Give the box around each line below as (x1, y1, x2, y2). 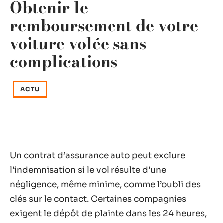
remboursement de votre (10, 13, 198, 38)
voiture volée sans (10, 31, 146, 56)
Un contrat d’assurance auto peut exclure (10, 150, 185, 161)
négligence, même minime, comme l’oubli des (10, 179, 201, 190)
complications (10, 49, 117, 74)
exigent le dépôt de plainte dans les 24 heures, (10, 208, 207, 219)
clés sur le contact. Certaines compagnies (10, 194, 186, 204)
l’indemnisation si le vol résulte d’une (10, 165, 166, 175)
